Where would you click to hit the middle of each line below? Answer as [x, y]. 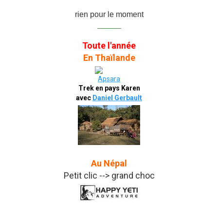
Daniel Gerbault [117, 98]
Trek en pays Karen [109, 88]
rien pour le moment [109, 14]
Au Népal [109, 163]
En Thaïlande [109, 57]
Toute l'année [109, 45]
